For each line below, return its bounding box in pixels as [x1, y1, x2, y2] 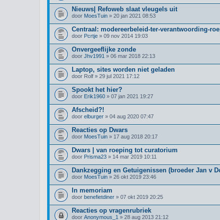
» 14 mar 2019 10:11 [107, 154, 157, 160]
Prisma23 [84, 154, 107, 160]
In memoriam [72, 187, 112, 194]
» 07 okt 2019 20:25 [114, 194, 163, 200]
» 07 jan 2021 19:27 [105, 93, 153, 99]
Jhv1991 [84, 53, 105, 59]
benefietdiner [84, 194, 114, 200]
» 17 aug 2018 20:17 [108, 134, 158, 139]
